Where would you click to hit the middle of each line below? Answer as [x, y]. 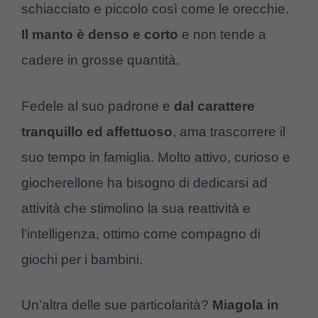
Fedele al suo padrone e [98, 106]
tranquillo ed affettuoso [97, 131]
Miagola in [246, 305]
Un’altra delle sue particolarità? [117, 305]
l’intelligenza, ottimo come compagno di [141, 234]
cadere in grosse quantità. [100, 60]
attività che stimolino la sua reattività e [136, 208]
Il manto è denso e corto [100, 35]
